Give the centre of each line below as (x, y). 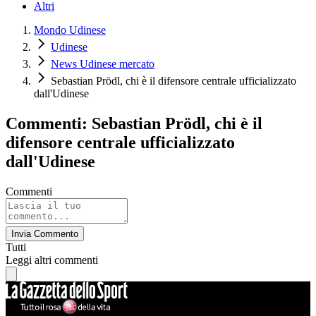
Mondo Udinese (70, 30)
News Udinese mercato (103, 64)
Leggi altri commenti (52, 260)
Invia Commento (45, 233)
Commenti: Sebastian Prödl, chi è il (134, 124)
